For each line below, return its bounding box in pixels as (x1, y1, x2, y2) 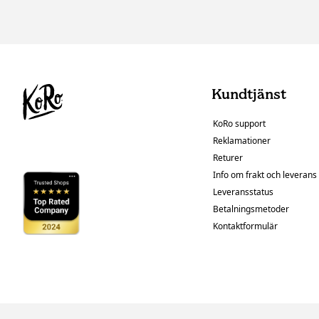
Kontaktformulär (212, 220, 278, 233)
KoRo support (212, 117, 266, 130)
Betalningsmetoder (212, 203, 289, 216)
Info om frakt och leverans (212, 169, 317, 182)
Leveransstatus (212, 186, 273, 199)
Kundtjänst (211, 85, 286, 103)
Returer (212, 152, 243, 164)
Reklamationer (212, 135, 271, 147)
